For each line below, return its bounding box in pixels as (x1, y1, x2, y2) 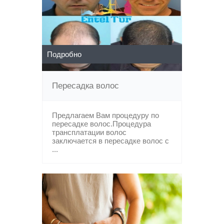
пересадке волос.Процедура (52, 119, 151, 128)
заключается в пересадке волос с (52, 136, 169, 145)
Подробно (47, 50, 81, 58)
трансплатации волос (52, 128, 126, 136)
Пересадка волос (52, 81, 119, 90)
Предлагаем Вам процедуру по (52, 111, 159, 119)
